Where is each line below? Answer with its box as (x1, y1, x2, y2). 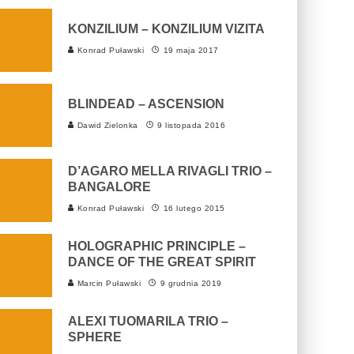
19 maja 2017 (163, 46, 219, 55)
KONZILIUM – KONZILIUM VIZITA (68, 22, 265, 36)
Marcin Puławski (74, 279, 141, 288)
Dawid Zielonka (74, 121, 138, 130)
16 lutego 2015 (163, 204, 225, 213)
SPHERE (68, 330, 122, 344)
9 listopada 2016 (157, 121, 225, 130)
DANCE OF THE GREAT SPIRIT (68, 255, 256, 269)
